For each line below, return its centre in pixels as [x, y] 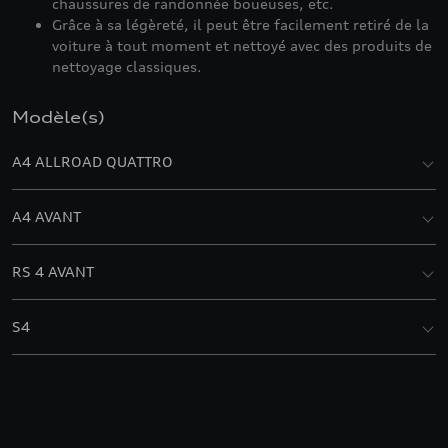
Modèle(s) [58, 117]
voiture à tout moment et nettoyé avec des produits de [242, 45]
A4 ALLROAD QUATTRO [92, 161]
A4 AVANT [46, 216]
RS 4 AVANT [53, 271]
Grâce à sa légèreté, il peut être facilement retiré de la [240, 24]
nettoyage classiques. [127, 66]
